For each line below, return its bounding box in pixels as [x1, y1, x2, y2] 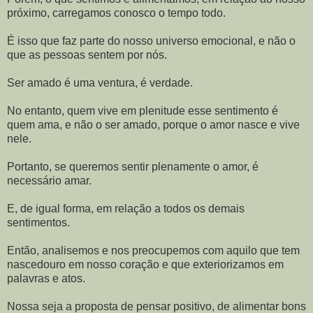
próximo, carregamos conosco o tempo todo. [7, 6, 226, 19]
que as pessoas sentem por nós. [7, 48, 167, 61]
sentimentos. [7, 216, 70, 228]
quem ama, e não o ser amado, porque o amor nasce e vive [7, 118, 300, 131]
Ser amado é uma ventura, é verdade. [7, 76, 193, 89]
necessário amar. [7, 174, 92, 187]
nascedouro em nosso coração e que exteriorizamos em [7, 258, 284, 270]
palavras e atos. [7, 272, 85, 284]
